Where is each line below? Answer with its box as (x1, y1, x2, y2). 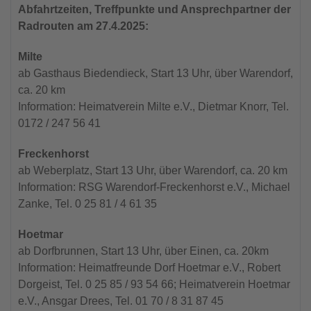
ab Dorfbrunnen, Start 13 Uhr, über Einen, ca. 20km (18, 244, 269, 257)
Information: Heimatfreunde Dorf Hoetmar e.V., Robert (18, 261, 280, 274)
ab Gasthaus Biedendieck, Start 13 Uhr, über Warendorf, (18, 67, 293, 79)
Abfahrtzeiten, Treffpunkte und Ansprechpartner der (18, 3, 291, 15)
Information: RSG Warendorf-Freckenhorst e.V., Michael (18, 180, 290, 193)
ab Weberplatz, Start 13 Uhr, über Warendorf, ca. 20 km (18, 164, 287, 176)
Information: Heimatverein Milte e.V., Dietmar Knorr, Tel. (18, 100, 289, 112)
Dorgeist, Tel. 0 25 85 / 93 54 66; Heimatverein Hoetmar (18, 278, 290, 290)
